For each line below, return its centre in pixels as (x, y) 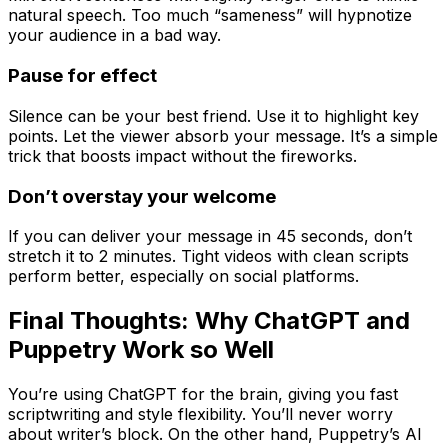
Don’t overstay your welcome (142, 196)
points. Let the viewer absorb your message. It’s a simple (223, 135)
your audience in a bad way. (114, 35)
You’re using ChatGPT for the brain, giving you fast (203, 394)
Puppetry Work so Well (141, 350)
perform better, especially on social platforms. (183, 276)
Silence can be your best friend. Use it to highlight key (213, 115)
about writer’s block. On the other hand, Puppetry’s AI (215, 434)
